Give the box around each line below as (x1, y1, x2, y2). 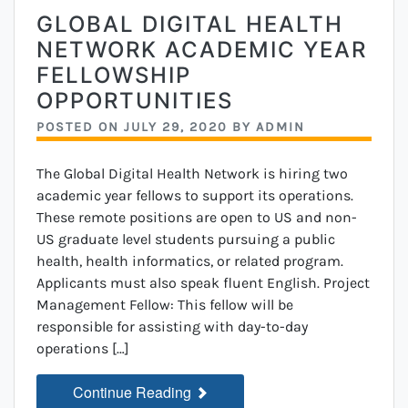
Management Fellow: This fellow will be (36, 296, 293, 314)
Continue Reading (73, 382, 195, 403)
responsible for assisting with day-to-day (36, 318, 308, 336)
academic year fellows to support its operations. (36, 187, 353, 205)
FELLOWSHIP (36, 62, 191, 89)
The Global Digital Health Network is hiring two (36, 165, 348, 183)
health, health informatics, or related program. (36, 252, 343, 270)
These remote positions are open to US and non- (36, 209, 357, 227)
